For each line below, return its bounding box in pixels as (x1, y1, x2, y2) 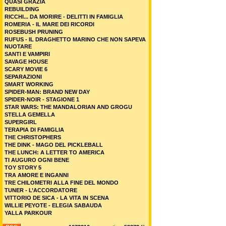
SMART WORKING (5, 81, 53, 87)
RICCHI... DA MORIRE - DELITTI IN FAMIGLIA (5, 14, 123, 20)
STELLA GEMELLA (5, 111, 55, 118)
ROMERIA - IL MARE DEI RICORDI (5, 21, 94, 27)
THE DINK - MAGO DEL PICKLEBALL (5, 142, 103, 148)
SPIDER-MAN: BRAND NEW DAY (5, 89, 90, 95)
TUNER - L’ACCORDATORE (5, 187, 77, 193)
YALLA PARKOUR (5, 210, 52, 216)
